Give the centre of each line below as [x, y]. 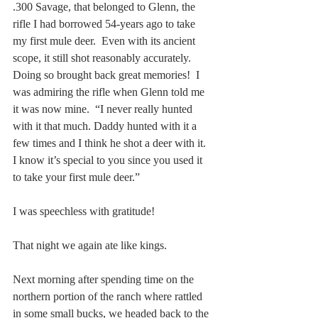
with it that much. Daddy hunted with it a [106, 126]
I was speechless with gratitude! [84, 211]
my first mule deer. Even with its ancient [105, 40]
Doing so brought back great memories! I [108, 75]
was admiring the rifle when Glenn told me [110, 92]
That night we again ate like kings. [90, 245]
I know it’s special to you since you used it [109, 160]
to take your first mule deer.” [78, 177]
